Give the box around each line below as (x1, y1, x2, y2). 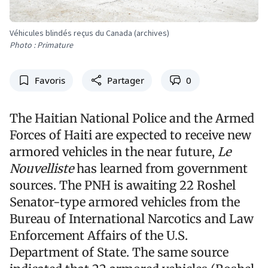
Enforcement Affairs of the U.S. (10, 227, 188, 243)
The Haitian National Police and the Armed (10, 110, 254, 126)
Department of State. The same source (10, 244, 229, 260)
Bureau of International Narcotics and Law (10, 211, 254, 226)
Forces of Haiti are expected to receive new (10, 127, 251, 142)
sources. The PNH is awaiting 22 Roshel (10, 177, 236, 193)
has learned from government (74, 160, 248, 176)
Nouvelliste (10, 160, 74, 176)
